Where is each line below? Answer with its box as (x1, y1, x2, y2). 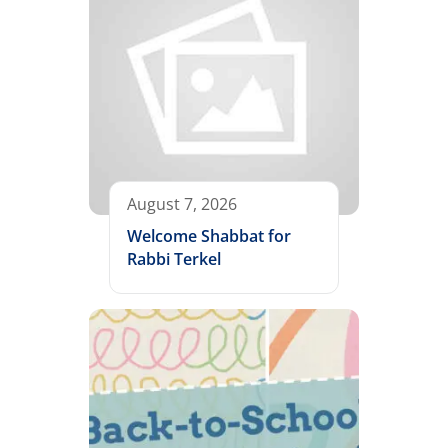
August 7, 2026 (127, 193, 237, 216)
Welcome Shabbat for (127, 225, 291, 248)
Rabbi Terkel (127, 248, 221, 271)
